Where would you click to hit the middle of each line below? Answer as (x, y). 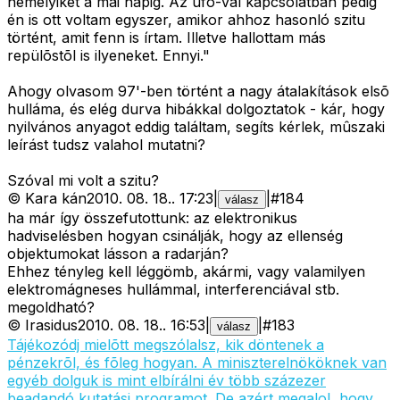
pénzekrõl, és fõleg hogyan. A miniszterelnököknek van (197, 363)
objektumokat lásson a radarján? (118, 254)
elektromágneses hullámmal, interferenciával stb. (173, 290)
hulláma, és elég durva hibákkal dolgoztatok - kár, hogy (196, 109)
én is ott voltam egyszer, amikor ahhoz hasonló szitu (186, 20)
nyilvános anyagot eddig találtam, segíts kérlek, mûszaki (196, 127)
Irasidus (51, 325)
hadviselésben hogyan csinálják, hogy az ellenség (175, 236)
